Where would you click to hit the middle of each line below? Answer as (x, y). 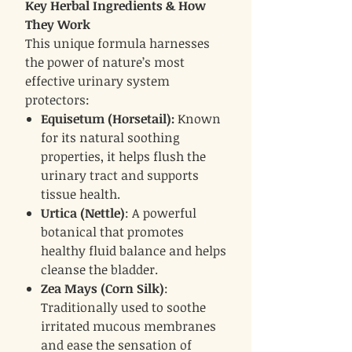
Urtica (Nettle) (83, 213)
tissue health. (81, 194)
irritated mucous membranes (128, 326)
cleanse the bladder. (99, 270)
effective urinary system (97, 81)
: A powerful (161, 213)
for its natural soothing (110, 138)
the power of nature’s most (105, 62)
